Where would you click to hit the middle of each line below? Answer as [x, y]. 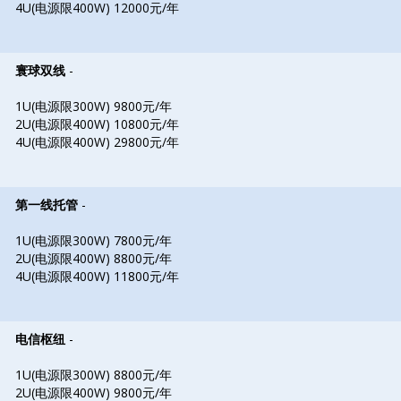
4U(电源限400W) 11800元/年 [97, 276]
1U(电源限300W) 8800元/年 [94, 375]
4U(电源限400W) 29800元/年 [97, 142]
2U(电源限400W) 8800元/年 [94, 258]
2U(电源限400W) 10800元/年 [97, 124]
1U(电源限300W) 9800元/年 [94, 106]
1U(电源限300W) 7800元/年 [94, 240]
